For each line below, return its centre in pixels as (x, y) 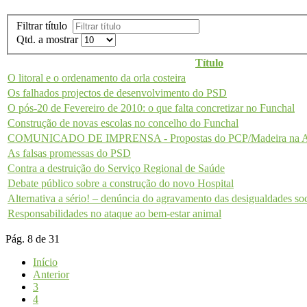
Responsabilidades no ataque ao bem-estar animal (114, 214)
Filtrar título (45, 26)
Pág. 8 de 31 (33, 239)
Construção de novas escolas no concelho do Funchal (123, 123)
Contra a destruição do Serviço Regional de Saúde (116, 169)
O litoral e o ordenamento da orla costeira (97, 78)
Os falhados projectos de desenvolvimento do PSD (117, 93)
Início (45, 262)
